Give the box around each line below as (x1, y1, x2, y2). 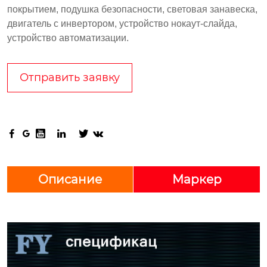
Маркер (172, 172, 222, 187)
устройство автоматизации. (7, 32, 129, 43)
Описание (38, 172, 102, 187)
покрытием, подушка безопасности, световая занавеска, (7, 4, 257, 14)
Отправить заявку (20, 70, 120, 84)
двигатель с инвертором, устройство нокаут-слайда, (7, 18, 237, 29)
